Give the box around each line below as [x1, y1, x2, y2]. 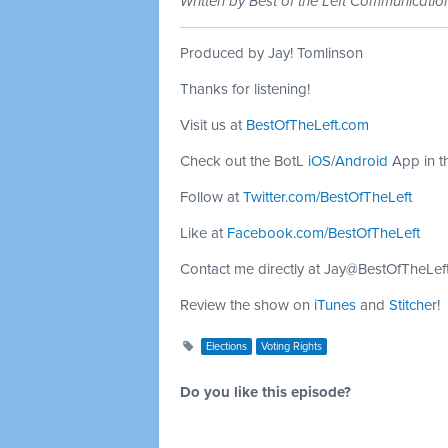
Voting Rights [260, 340, 322, 353]
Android [335, 152, 388, 170]
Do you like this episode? [180, 383, 351, 401]
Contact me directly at [180, 260, 324, 278]
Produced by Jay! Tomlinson [180, 44, 363, 62]
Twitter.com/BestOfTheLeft [243, 188, 412, 206]
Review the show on [180, 296, 314, 314]
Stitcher [389, 296, 437, 314]
